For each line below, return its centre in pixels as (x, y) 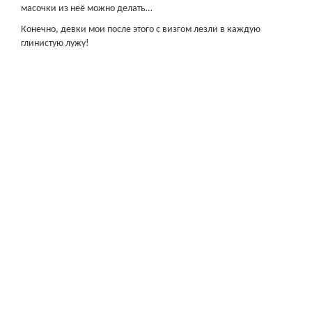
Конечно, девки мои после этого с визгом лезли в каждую (141, 30)
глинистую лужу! (55, 44)
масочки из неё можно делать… (87, 9)
